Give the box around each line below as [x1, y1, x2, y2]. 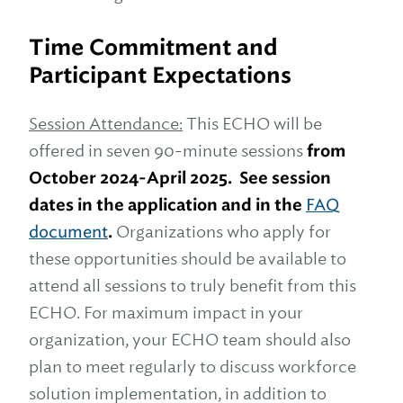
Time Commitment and [29, 33, 278, 61]
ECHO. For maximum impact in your [29, 302, 303, 323]
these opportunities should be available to [29, 248, 346, 269]
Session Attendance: [29, 113, 183, 134]
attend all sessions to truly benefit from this [29, 275, 356, 296]
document [29, 221, 108, 242]
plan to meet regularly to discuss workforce [29, 356, 356, 377]
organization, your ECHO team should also [29, 329, 351, 350]
